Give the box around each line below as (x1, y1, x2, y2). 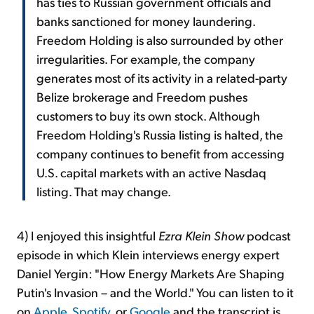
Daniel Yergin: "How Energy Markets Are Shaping (17, 264, 285, 281)
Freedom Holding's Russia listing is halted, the (36, 125, 283, 142)
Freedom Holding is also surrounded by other (36, 31, 283, 48)
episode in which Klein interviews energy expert (17, 245, 280, 262)
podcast (244, 226, 291, 243)
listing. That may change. (36, 182, 171, 199)
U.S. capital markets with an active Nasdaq (36, 163, 266, 180)
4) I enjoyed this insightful (17, 226, 158, 243)
